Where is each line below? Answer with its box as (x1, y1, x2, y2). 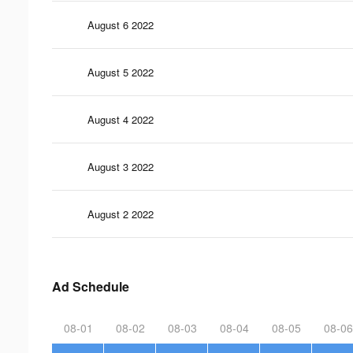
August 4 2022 (87, 111, 154, 127)
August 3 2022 (87, 158, 154, 174)
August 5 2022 (87, 64, 154, 80)
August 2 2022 (87, 206, 154, 221)
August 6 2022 (87, 17, 154, 32)
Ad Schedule (52, 277, 129, 295)
